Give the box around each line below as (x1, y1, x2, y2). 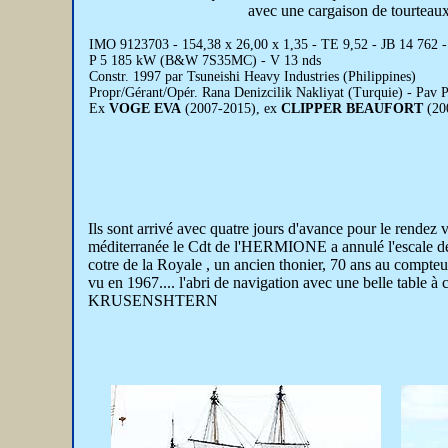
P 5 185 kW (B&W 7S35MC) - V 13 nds (89, 53, 321, 68)
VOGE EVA (109, 101, 181, 116)
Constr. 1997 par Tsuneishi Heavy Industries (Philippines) (89, 69, 416, 84)
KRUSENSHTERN (88, 292, 218, 309)
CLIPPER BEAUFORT (281, 101, 423, 116)
